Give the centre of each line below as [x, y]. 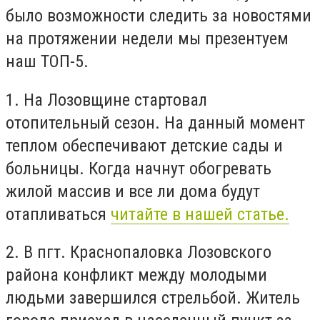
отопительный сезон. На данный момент [155, 122]
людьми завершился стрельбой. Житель [153, 298]
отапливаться [58, 214]
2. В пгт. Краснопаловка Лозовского [139, 252]
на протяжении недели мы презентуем [147, 39]
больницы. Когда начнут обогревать [139, 168]
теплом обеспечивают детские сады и [144, 145]
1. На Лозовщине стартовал [106, 100]
